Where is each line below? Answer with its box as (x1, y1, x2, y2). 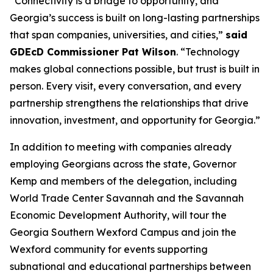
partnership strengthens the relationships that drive (10, 97, 249, 109)
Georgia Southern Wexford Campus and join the (10, 226, 236, 238)
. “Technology (176, 46, 239, 58)
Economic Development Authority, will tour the (10, 209, 227, 221)
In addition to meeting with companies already (10, 141, 232, 153)
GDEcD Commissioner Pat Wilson (10, 46, 176, 58)
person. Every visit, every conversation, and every (10, 80, 241, 92)
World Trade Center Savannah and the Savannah (10, 192, 244, 204)
